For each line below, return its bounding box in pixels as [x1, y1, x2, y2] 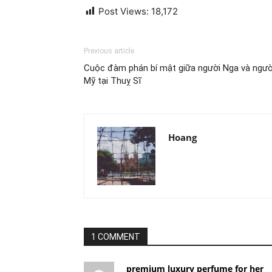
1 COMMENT [91, 232, 140, 242]
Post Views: [98, 5, 149, 17]
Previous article [84, 47, 134, 55]
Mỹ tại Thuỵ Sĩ [84, 75, 141, 86]
